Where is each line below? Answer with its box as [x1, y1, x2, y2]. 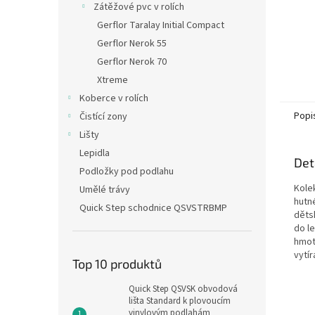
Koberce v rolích [79, 91, 148, 105]
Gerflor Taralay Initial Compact [97, 18, 224, 32]
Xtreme [97, 73, 128, 87]
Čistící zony [79, 110, 127, 124]
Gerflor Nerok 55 [97, 37, 167, 51]
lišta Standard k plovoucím [129, 295, 231, 307]
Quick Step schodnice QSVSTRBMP [79, 201, 227, 215]
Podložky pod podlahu [79, 165, 174, 179]
